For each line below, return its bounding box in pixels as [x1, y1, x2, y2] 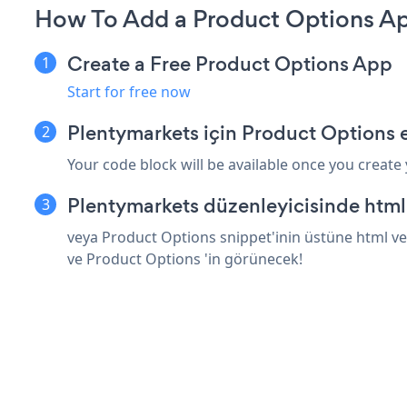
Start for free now [67, 82, 191, 103]
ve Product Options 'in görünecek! [67, 249, 303, 270]
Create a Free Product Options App [67, 50, 392, 79]
